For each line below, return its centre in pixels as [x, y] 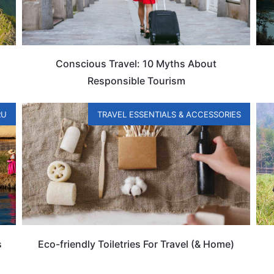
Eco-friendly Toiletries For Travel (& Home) [136, 244]
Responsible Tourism [136, 80]
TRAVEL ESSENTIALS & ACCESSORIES [169, 115]
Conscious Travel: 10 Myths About [136, 63]
